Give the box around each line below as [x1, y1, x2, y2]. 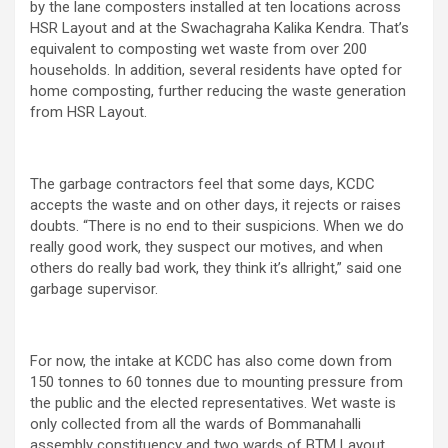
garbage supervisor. [30, 279, 158, 298]
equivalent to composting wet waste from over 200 [30, 39, 367, 58]
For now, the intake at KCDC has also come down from [30, 351, 392, 370]
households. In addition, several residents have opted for [30, 60, 402, 79]
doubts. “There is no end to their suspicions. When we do [30, 216, 404, 235]
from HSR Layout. [30, 102, 147, 121]
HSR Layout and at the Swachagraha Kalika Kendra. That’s [30, 18, 409, 37]
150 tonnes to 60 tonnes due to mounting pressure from [30, 372, 403, 391]
